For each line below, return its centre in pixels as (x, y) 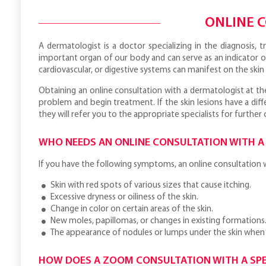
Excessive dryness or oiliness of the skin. (124, 197)
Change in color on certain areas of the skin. (132, 209)
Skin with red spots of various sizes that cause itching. (151, 186)
